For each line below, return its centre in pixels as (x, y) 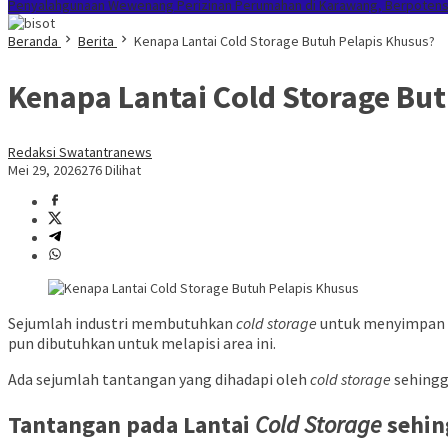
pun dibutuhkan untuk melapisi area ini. (142, 343)
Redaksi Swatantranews (80, 152)
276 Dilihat (111, 170)
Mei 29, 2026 (44, 170)
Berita (96, 41)
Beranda (33, 41)
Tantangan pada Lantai (131, 424)
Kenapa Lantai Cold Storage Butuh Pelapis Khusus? (284, 41)
